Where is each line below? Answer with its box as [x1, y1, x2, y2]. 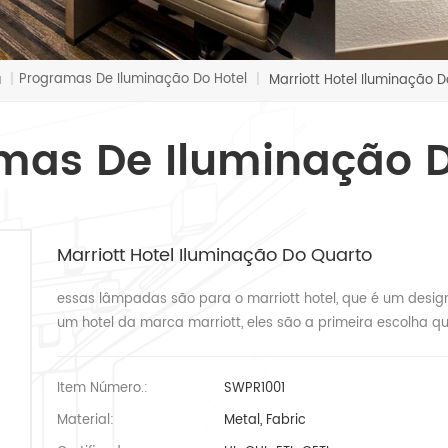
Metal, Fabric [223, 409, 306, 431]
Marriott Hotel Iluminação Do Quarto [56, 240, 372, 270]
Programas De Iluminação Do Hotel [18, 69, 247, 90]
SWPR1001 [223, 377, 285, 399]
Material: [56, 409, 114, 431]
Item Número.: [56, 377, 148, 399]
